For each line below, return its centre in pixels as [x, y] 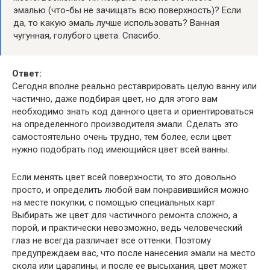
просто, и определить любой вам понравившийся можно [130, 190]
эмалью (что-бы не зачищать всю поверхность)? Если [127, 10]
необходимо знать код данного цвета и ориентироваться [133, 111]
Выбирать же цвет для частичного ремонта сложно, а [125, 215]
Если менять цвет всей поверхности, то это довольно [124, 177]
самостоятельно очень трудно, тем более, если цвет [122, 137]
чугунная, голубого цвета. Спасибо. [87, 36]
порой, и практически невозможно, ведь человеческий [127, 228]
